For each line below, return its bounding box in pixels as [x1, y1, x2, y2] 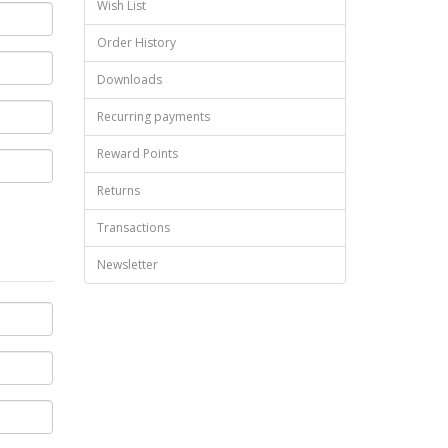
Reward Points [96, 145, 178, 162]
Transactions [96, 219, 170, 236]
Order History [96, 34, 176, 51]
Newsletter [96, 256, 158, 273]
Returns [96, 182, 140, 199]
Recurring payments [96, 108, 210, 125]
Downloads [96, 71, 162, 88]
